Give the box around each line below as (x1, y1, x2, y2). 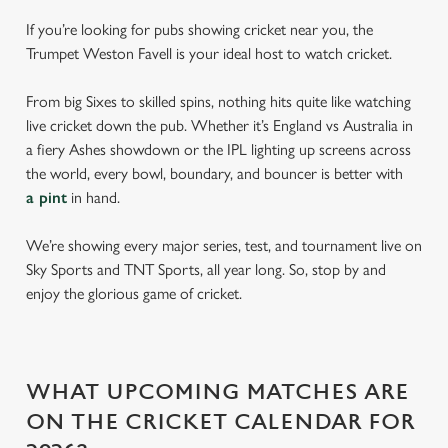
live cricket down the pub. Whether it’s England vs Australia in (26, 116, 413, 135)
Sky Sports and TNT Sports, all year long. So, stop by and (26, 260, 386, 279)
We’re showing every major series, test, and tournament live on (26, 236, 422, 255)
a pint (26, 188, 67, 207)
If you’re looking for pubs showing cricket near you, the (26, 20, 373, 39)
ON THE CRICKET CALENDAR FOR (26, 410, 415, 435)
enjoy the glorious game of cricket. (26, 284, 242, 303)
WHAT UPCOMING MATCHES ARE (26, 380, 409, 405)
